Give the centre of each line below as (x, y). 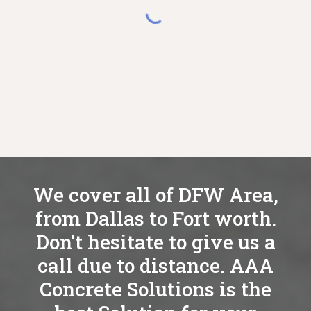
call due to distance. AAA (155, 266)
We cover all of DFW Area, (155, 195)
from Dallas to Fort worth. (155, 218)
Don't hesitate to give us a (155, 242)
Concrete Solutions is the (155, 289)
